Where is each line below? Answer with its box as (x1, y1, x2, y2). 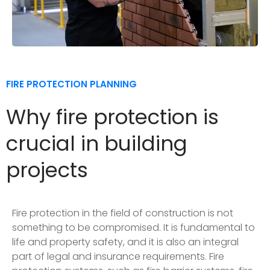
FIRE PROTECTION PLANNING (6, 77, 137, 90)
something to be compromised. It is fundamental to (12, 220, 255, 234)
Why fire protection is (6, 102, 219, 131)
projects (6, 155, 88, 184)
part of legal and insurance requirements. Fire (12, 249, 224, 263)
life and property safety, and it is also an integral (12, 234, 239, 249)
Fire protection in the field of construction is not (12, 206, 233, 220)
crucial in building (6, 128, 187, 158)
